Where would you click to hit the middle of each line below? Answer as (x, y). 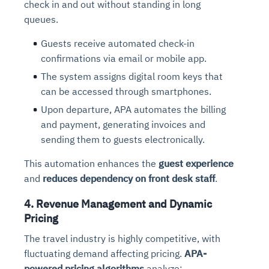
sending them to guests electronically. (123, 139)
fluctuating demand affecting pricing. (104, 253)
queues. (41, 19)
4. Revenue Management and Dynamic (118, 204)
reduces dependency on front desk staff (129, 178)
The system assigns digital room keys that (132, 76)
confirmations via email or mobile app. (124, 58)
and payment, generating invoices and (123, 124)
